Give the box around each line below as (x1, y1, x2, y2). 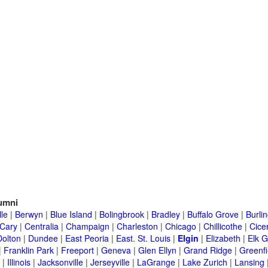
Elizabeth (206, 232, 240, 245)
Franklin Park (4, 244, 54, 257)
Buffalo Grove (187, 208, 239, 221)
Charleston (117, 220, 158, 233)
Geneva (101, 244, 131, 257)
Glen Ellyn (138, 244, 176, 257)
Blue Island (50, 208, 92, 221)
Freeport (61, 244, 94, 257)
